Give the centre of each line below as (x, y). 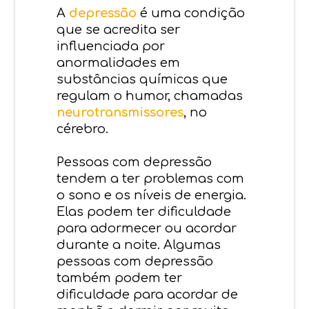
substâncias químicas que (142, 79)
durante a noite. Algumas (139, 245)
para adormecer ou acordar (147, 228)
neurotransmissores (120, 112)
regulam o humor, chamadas (150, 96)
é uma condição (191, 13)
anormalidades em (119, 62)
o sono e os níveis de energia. (152, 195)
